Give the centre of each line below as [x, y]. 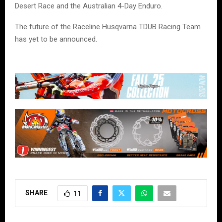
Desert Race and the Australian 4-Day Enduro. [89, 6]
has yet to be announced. [56, 39]
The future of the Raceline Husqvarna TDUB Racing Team [108, 27]
